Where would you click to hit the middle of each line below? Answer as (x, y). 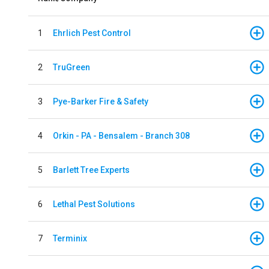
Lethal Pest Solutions (94, 204)
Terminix (70, 238)
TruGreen (71, 67)
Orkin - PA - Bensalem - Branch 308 (121, 135)
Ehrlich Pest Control (92, 33)
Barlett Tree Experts (91, 170)
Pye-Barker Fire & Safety (101, 101)
